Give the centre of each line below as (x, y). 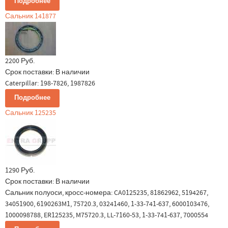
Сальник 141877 (31, 16)
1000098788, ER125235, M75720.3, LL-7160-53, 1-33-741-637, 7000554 (107, 215)
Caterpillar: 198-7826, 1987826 (50, 83)
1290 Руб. (20, 170)
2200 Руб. (20, 61)
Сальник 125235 (31, 113)
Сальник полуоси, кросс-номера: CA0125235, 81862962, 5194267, (107, 193)
